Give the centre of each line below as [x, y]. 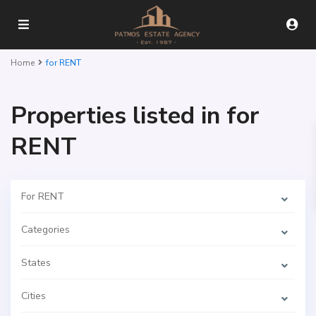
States [36, 263]
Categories [45, 230]
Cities [34, 296]
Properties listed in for [135, 116]
